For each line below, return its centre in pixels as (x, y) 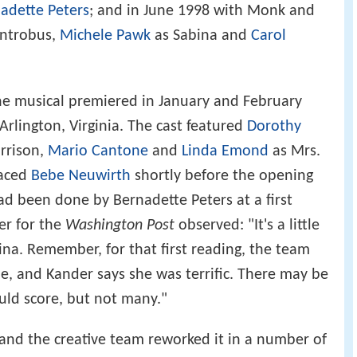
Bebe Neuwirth (81, 176)
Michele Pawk (105, 36)
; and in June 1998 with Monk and (202, 12)
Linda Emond (225, 151)
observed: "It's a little (247, 225)
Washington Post (120, 225)
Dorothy (274, 126)
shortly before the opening (222, 176)
